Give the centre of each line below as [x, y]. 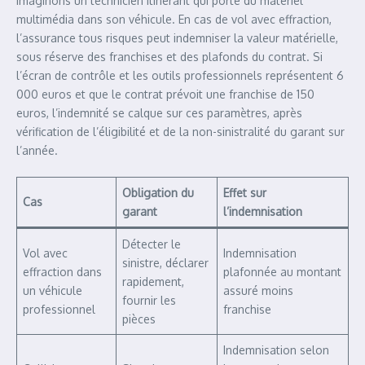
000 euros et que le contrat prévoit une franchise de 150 [165, 94]
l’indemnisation [263, 211]
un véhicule [53, 290]
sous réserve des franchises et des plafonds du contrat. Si [169, 57]
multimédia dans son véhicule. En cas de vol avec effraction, [174, 19]
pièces [139, 319]
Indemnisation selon [276, 350]
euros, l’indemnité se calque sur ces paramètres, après [159, 113]
